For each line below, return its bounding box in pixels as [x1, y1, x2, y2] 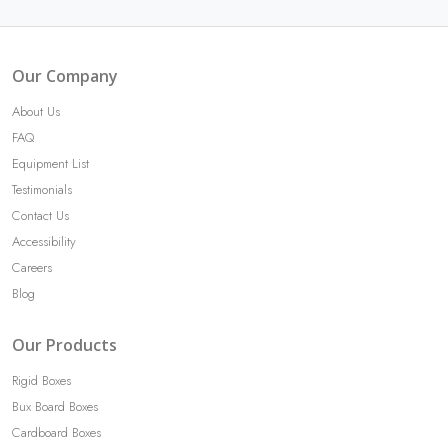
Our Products [12, 333, 117, 356]
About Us [12, 101, 60, 121]
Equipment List [12, 153, 89, 173]
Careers [12, 257, 52, 277]
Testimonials [12, 179, 72, 199]
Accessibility [12, 231, 76, 251]
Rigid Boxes [12, 370, 71, 390]
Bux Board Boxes [12, 396, 98, 416]
